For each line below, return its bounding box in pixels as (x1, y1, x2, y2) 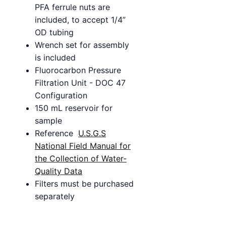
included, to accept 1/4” (35, 14, 126, 25)
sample (35, 115, 62, 126)
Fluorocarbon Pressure (35, 65, 121, 75)
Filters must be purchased (35, 178, 134, 189)
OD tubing (35, 27, 74, 37)
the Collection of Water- (35, 153, 127, 163)
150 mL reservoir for (35, 102, 112, 113)
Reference (35, 128, 78, 138)
